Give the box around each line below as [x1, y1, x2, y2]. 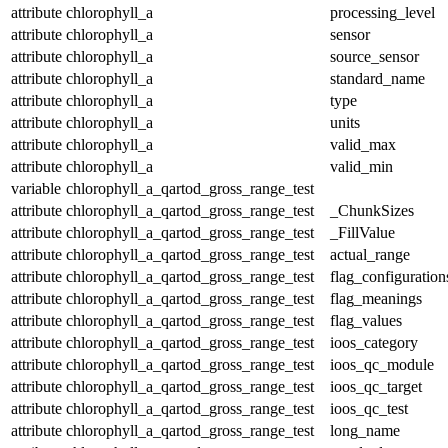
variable [11, 179, 61, 197]
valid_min [330, 157, 393, 175]
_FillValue [330, 223, 395, 241]
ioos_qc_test [330, 399, 408, 417]
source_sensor [330, 47, 419, 65]
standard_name [330, 69, 425, 87]
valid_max [330, 135, 396, 153]
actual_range [330, 245, 410, 263]
